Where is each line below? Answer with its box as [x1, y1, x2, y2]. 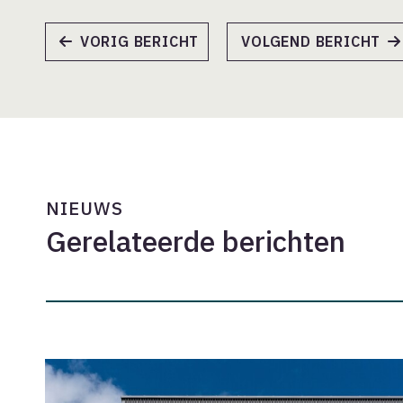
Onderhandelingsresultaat [44, 357, 235, 378]
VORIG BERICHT [79, 32, 200, 50]
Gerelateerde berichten [45, 222, 345, 260]
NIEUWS [45, 196, 123, 220]
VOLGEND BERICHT [241, 32, 381, 50]
